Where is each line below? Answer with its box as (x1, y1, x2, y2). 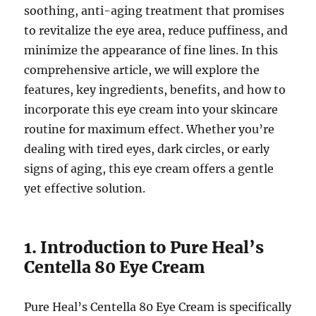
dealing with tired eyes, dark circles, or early (24, 142, 270, 157)
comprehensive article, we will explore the (24, 63, 260, 78)
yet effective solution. (24, 181, 146, 196)
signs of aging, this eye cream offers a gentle (24, 162, 274, 176)
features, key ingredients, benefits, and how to (24, 83, 286, 97)
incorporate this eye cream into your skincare (24, 102, 279, 117)
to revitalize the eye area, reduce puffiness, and (24, 23, 288, 38)
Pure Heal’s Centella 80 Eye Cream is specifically (24, 300, 292, 315)
